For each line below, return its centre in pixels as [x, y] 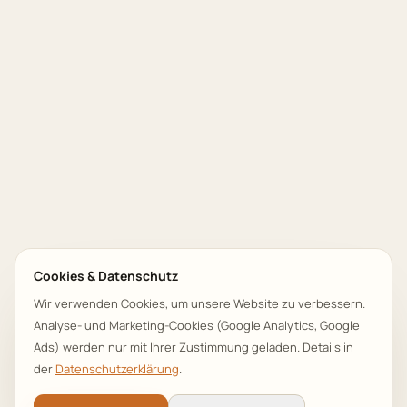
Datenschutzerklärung [117, 369]
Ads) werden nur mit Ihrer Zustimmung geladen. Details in [194, 347]
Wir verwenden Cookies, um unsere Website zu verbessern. [199, 303]
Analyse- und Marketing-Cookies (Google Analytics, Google [197, 325]
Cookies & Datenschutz [106, 276]
